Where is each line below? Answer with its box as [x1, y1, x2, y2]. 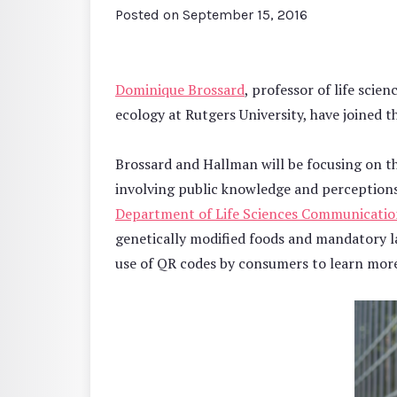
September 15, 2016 [183, 5, 307, 23]
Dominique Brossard [115, 79, 245, 99]
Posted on [115, 5, 183, 23]
